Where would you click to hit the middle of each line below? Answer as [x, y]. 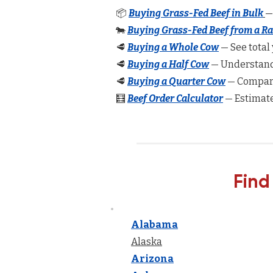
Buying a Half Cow [168, 64]
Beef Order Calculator [175, 98]
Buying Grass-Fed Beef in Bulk [196, 13]
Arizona [152, 259]
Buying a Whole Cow [173, 47]
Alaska [147, 242]
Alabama [154, 225]
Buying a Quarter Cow [176, 81]
